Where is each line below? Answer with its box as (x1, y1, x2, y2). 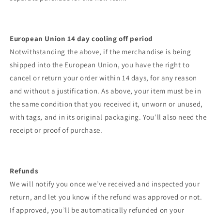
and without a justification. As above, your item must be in (10, 86, 201, 96)
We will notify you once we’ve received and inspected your (10, 179, 200, 189)
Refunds (10, 166, 39, 176)
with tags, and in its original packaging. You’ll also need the (10, 112, 207, 122)
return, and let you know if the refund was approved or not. (10, 192, 202, 202)
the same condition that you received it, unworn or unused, (10, 99, 203, 109)
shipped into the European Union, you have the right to (10, 60, 190, 70)
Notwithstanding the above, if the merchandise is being (10, 47, 191, 57)
